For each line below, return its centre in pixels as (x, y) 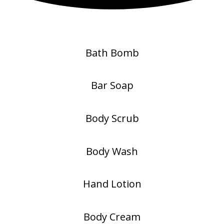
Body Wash (112, 151)
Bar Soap (112, 85)
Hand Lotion (112, 184)
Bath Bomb (112, 52)
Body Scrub (112, 118)
